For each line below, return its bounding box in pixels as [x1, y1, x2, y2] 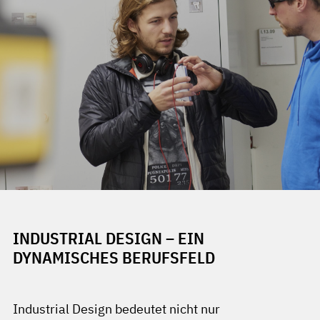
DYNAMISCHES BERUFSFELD [13, 247, 215, 269]
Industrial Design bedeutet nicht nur [13, 301, 220, 318]
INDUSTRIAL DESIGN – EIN [13, 228, 204, 249]
